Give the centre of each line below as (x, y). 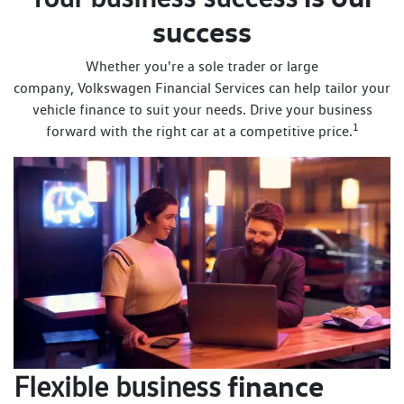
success (202, 32)
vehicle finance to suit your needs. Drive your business (202, 110)
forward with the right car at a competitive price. (199, 131)
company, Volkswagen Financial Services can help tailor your (202, 88)
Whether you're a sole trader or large (202, 66)
